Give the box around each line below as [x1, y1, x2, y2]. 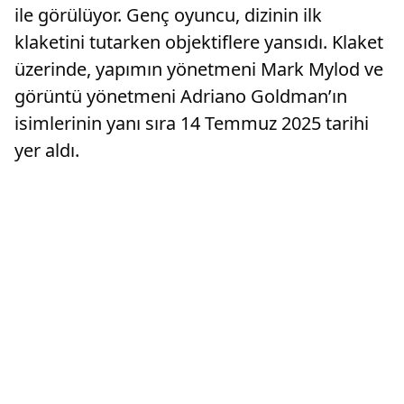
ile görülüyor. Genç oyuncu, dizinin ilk [14, 3, 322, 27]
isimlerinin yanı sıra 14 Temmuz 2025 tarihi [14, 111, 369, 135]
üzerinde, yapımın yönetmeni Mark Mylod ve [14, 57, 383, 81]
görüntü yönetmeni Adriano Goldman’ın [14, 84, 347, 108]
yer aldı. [14, 138, 79, 162]
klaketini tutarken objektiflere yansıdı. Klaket [14, 30, 383, 54]
